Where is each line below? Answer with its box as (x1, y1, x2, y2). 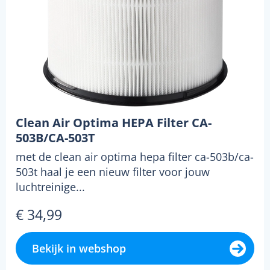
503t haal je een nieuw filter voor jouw (16, 164, 210, 179)
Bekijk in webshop (32, 240, 126, 256)
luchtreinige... (16, 179, 85, 194)
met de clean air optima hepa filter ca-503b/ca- (16, 149, 254, 164)
